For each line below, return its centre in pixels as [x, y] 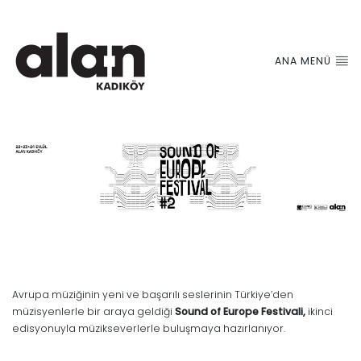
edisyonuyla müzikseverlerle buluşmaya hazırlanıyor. [149, 328]
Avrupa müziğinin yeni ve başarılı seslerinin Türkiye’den [153, 294]
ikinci [320, 311]
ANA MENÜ [305, 60]
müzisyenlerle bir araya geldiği [93, 311]
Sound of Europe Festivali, [241, 311]
